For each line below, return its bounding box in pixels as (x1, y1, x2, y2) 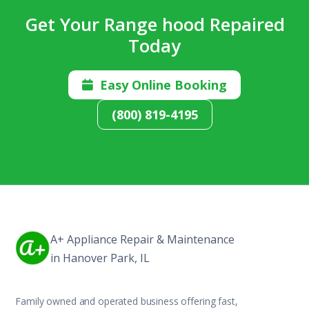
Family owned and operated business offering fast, (15, 294, 238, 308)
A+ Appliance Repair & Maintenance (50, 231, 235, 247)
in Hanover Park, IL (50, 250, 150, 266)
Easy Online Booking (97, 76, 227, 93)
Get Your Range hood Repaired (24, 11, 285, 37)
